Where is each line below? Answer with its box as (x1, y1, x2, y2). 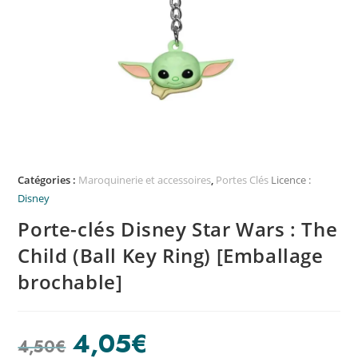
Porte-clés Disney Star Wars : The (18, 216, 338, 243)
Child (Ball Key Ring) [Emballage (18, 242, 324, 269)
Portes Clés (216, 173, 269, 188)
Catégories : (18, 173, 79, 188)
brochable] (18, 268, 123, 296)
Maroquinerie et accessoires (78, 173, 212, 188)
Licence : (268, 173, 312, 188)
